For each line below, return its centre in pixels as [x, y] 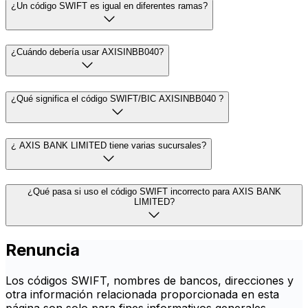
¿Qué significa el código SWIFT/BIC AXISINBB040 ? [117, 98]
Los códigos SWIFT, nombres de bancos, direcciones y [150, 281]
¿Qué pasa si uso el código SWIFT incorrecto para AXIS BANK [154, 192]
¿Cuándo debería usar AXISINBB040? [87, 52]
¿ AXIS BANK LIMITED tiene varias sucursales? [109, 145]
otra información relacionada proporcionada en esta [142, 295]
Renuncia [43, 250]
